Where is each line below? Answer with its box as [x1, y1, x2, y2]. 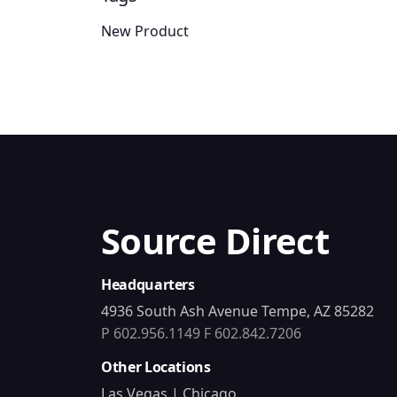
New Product [101, 21, 189, 42]
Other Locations [101, 357, 211, 378]
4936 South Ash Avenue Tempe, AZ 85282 [101, 301, 374, 322]
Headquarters [101, 275, 195, 295]
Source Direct [101, 216, 329, 266]
